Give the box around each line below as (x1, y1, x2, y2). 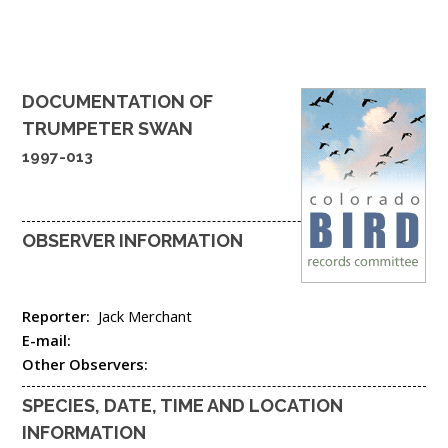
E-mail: (22, 329, 75, 350)
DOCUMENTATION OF (22, 90, 213, 112)
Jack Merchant (98, 305, 192, 326)
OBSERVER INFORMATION (22, 230, 243, 252)
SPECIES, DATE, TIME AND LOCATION (22, 394, 343, 416)
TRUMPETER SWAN (22, 117, 193, 139)
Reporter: (22, 305, 98, 326)
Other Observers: (22, 353, 152, 374)
